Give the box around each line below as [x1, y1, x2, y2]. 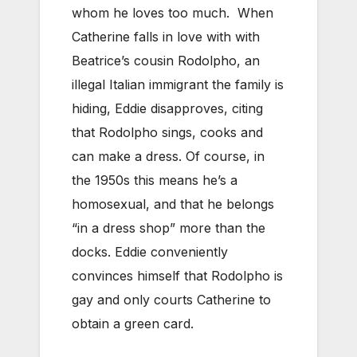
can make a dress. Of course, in [72, 147, 265, 164]
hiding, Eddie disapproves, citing [72, 100, 263, 116]
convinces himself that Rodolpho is [72, 267, 283, 284]
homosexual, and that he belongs [72, 195, 274, 212]
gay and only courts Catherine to [72, 291, 271, 308]
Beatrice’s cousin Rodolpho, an [72, 52, 260, 69]
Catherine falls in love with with [72, 28, 260, 45]
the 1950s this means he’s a [72, 171, 237, 188]
